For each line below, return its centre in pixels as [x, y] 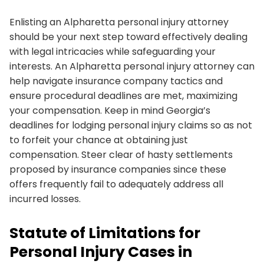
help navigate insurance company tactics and [116, 81]
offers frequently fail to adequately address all [116, 184]
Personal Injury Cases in [101, 252]
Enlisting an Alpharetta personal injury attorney [119, 22]
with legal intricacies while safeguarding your [113, 51]
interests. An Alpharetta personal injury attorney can [132, 66]
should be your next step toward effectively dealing [128, 37]
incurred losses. [45, 199]
